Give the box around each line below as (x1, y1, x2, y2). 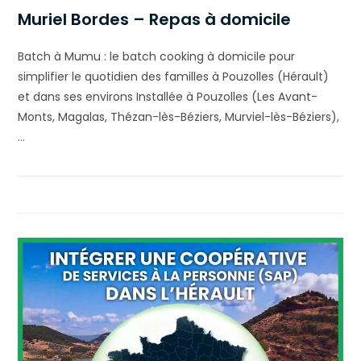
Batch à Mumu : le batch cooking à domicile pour (18, 48, 296, 65)
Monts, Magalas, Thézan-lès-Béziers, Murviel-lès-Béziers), (18, 109, 340, 126)
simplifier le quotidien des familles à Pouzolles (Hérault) (18, 68, 330, 85)
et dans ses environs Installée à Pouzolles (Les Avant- (18, 89, 318, 106)
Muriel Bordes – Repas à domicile (18, 8, 292, 31)
